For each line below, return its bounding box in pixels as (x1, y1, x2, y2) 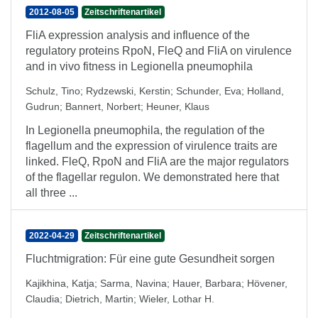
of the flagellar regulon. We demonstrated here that (26, 171, 279, 183)
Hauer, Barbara (172, 278, 241, 289)
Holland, (247, 85, 284, 97)
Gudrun (26, 101, 60, 112)
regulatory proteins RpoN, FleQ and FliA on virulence (26, 45, 292, 57)
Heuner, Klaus (146, 101, 209, 112)
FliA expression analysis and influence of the (26, 29, 250, 41)
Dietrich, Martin (65, 293, 133, 305)
